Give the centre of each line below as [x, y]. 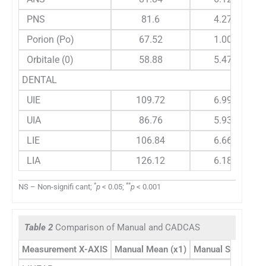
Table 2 [40, 228]
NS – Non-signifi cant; [56, 186]
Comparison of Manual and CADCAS [128, 228]
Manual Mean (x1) [151, 250]
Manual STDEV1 [226, 250]
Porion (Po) [48, 39]
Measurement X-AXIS [65, 250]
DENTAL [39, 80]
